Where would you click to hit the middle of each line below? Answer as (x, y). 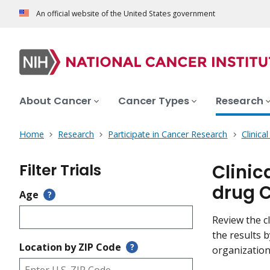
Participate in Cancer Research (168, 134)
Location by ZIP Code (70, 247)
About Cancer (55, 101)
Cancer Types (154, 101)
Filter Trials (60, 171)
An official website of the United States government (126, 14)
